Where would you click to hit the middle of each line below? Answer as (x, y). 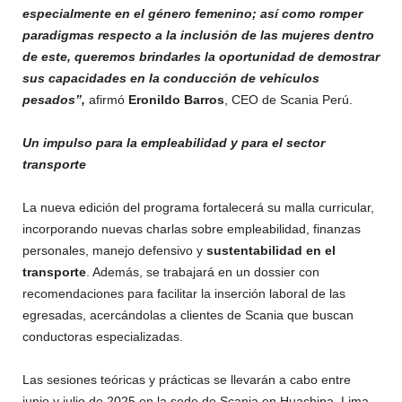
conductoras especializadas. (103, 336)
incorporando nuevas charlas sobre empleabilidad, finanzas (192, 228)
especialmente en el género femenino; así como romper (192, 13)
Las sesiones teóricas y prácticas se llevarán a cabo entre (187, 379)
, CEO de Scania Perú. (288, 99)
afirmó (107, 99)
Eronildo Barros (176, 99)
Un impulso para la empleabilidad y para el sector (174, 142)
